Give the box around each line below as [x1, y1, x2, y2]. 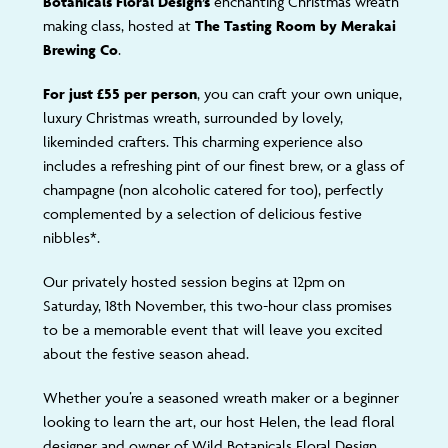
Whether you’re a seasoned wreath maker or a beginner [42, 388, 399, 407]
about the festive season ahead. [42, 344, 249, 363]
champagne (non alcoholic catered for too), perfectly [42, 180, 383, 199]
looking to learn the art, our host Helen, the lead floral [42, 412, 395, 431]
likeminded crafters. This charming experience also [42, 132, 363, 151]
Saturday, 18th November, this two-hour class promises [42, 296, 392, 315]
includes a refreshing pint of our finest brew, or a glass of [42, 156, 404, 175]
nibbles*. [42, 228, 100, 247]
